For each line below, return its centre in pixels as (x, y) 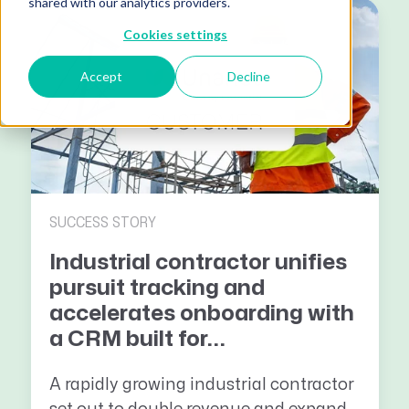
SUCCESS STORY (102, 223)
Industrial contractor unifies (198, 263)
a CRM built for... (137, 340)
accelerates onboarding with (201, 314)
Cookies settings (175, 34)
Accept (102, 77)
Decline (249, 77)
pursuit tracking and (157, 288)
